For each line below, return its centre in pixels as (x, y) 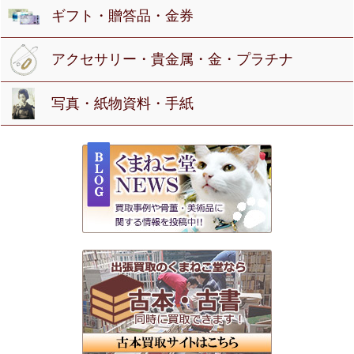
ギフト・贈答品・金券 (123, 16)
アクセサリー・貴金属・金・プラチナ (173, 60)
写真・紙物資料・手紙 (123, 103)
